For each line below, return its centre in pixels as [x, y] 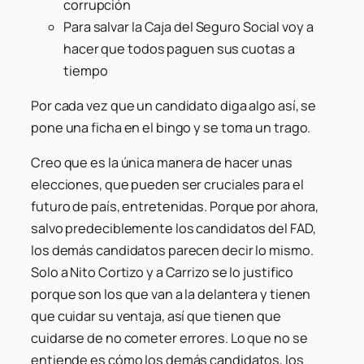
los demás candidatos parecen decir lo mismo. [172, 251]
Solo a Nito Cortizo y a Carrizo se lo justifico [162, 273]
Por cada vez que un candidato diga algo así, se [174, 105]
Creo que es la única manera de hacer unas [162, 163]
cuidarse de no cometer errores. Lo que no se [169, 338]
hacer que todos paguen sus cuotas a [179, 48]
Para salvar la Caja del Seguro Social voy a [188, 26]
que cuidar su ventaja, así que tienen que [156, 316]
